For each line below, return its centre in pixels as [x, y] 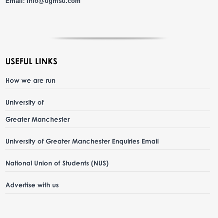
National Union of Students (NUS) [57, 163]
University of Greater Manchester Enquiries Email [82, 141]
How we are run [31, 80]
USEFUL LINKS [32, 61]
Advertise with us [32, 184]
